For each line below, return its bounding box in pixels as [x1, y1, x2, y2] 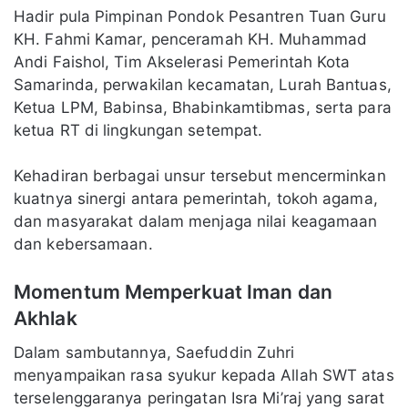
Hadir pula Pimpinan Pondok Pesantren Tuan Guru [14, 7, 386, 26]
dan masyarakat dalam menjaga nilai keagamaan [14, 212, 378, 231]
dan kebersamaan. [14, 235, 153, 254]
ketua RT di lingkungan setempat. [14, 121, 263, 140]
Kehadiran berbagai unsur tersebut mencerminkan [14, 167, 386, 186]
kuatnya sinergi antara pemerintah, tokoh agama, [14, 189, 378, 209]
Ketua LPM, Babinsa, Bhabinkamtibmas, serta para [14, 98, 392, 117]
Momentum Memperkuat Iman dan [14, 280, 332, 304]
